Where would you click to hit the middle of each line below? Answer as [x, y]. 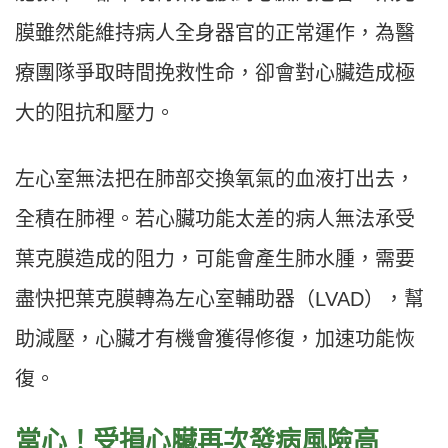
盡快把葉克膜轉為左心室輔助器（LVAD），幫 [219, 299]
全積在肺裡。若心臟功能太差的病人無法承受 [215, 219]
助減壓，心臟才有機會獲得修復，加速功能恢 [215, 339]
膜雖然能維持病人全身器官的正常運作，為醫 [215, 33]
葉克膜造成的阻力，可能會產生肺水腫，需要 [215, 259]
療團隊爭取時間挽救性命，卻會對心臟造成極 [215, 73]
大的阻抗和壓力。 [95, 113]
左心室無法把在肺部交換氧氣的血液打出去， [215, 179]
